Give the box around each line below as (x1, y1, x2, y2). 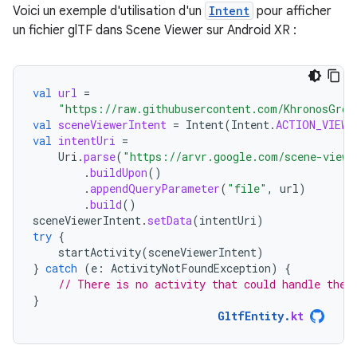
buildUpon (90, 164, 147, 180)
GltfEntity (218, 308, 284, 324)
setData (147, 212, 192, 228)
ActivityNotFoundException (111, 260, 271, 276)
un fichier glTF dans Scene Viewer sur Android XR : (13, 22, 296, 38)
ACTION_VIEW (276, 116, 347, 132)
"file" (227, 180, 267, 196)
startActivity (58, 244, 141, 260)
